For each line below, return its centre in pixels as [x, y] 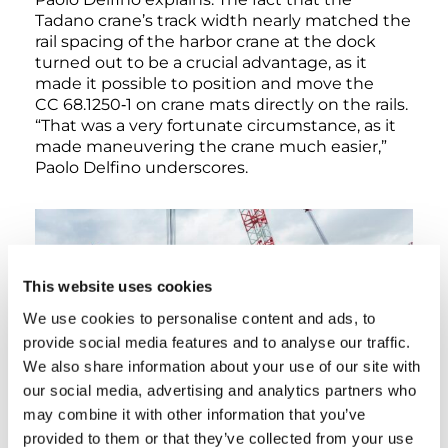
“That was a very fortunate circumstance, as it [215, 126]
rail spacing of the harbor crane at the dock [205, 42]
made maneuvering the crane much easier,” [211, 147]
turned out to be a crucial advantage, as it [201, 63]
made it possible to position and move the [204, 84]
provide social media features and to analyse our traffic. [217, 342]
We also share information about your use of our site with [222, 366]
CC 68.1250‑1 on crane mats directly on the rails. [221, 105]
